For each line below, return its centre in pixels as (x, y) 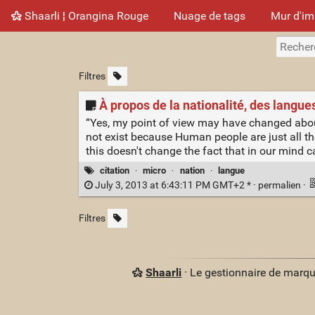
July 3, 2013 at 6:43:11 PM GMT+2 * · (175, 186)
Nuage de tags (210, 15)
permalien (280, 186)
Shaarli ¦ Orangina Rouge (85, 15)
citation (115, 170)
